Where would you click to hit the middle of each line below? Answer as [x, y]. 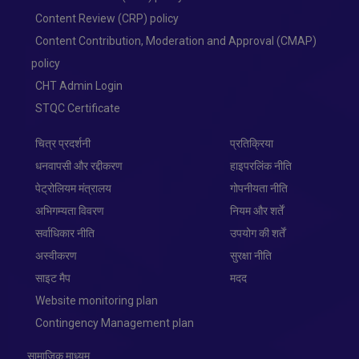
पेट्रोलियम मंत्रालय [73, 189]
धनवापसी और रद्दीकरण [79, 166]
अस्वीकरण [56, 256]
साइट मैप [52, 278]
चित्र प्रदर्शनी [63, 144]
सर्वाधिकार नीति [65, 234]
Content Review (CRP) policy [107, 19]
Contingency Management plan [114, 323]
